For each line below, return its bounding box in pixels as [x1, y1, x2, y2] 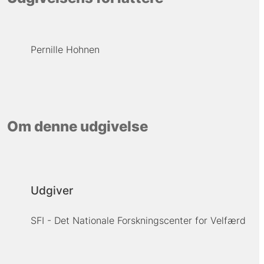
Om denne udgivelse [6, 118, 148, 136]
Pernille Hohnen [30, 43, 100, 55]
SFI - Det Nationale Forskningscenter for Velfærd [30, 214, 246, 226]
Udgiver [30, 183, 73, 197]
